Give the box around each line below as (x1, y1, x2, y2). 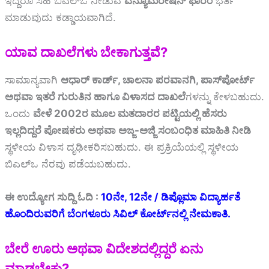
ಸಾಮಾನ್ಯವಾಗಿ (5, 73, 61, 86)
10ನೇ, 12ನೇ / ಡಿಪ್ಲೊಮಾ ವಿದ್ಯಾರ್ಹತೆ (101, 190, 240, 203)
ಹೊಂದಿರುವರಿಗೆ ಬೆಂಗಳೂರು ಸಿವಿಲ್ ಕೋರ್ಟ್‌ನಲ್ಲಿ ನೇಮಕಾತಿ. (5, 207, 231, 220)
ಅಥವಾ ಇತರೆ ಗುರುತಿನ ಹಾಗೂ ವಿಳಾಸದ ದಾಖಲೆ (5, 90, 186, 103)
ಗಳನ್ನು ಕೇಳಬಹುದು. (186, 90, 264, 103)
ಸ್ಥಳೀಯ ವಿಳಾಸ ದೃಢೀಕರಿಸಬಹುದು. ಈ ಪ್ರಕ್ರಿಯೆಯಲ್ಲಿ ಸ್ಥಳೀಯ (5, 141, 238, 153)
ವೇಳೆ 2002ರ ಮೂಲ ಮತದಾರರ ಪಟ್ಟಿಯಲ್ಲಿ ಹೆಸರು (33, 107, 227, 119)
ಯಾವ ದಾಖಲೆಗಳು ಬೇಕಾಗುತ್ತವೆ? (5, 44, 168, 60)
